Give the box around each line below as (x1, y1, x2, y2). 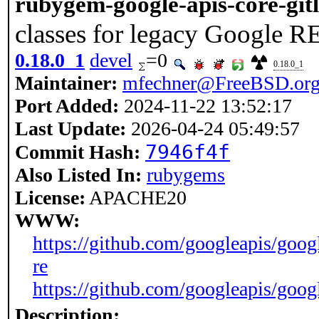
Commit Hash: (15, 141, 140, 163)
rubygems (147, 164, 225, 186)
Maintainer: (15, 72, 117, 94)
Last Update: (15, 117, 126, 140)
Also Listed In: (15, 164, 142, 186)
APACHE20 (85, 187, 187, 209)
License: (15, 187, 85, 209)
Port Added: (15, 95, 119, 117)
